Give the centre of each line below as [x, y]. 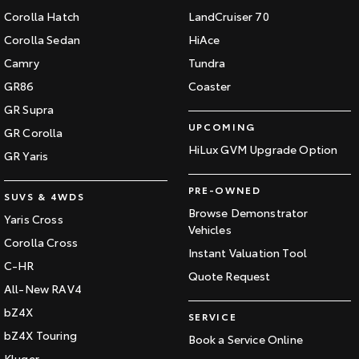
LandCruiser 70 [228, 16]
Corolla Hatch [42, 16]
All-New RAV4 [43, 289]
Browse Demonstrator [248, 213]
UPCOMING [222, 127]
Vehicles [210, 230]
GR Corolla [34, 133]
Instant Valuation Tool [248, 253]
